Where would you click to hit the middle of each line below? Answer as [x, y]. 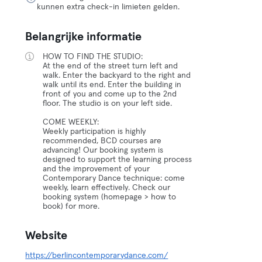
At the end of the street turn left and [111, 66]
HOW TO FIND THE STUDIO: [93, 57]
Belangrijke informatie [84, 37]
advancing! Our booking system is [103, 150]
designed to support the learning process [118, 160]
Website [46, 236]
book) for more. [71, 206]
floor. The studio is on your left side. [108, 104]
